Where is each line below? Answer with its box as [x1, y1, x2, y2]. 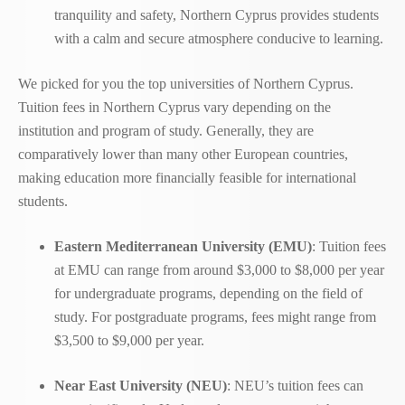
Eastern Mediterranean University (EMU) [54, 239, 312, 254]
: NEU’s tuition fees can [227, 378, 363, 393]
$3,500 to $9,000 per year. [54, 333, 204, 348]
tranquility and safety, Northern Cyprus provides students [54, 7, 379, 23]
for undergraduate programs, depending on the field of [54, 286, 363, 301]
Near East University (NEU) [54, 378, 227, 393]
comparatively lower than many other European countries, [18, 146, 348, 162]
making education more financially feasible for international [18, 170, 356, 185]
